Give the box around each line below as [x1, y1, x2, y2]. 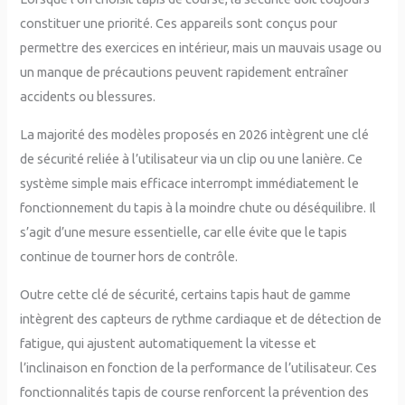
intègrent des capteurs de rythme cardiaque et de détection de [20, 310, 382, 326]
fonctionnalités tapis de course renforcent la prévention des [20, 383, 370, 400]
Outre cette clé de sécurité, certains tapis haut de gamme [20, 286, 352, 302]
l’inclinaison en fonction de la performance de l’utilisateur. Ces [20, 359, 378, 375]
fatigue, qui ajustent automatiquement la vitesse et [20, 334, 317, 351]
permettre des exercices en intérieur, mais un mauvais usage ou [20, 40, 382, 56]
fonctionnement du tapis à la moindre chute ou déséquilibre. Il [20, 199, 377, 215]
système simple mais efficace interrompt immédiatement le [20, 174, 360, 191]
